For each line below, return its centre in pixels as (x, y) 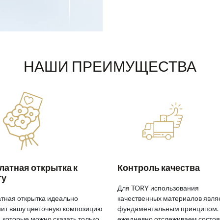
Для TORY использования (158, 188)
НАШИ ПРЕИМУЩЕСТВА (110, 66)
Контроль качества (159, 168)
